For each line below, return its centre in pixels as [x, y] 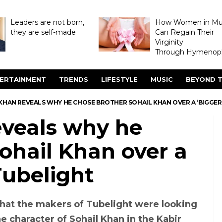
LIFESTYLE [119, 79]
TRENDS [74, 79]
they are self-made [43, 32]
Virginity [169, 42]
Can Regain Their [184, 32]
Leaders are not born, [47, 22]
